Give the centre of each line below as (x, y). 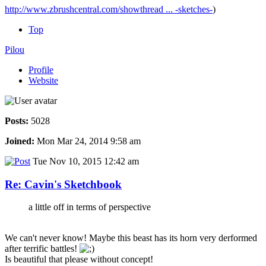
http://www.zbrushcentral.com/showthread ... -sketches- (109, 9)
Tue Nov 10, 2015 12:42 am (85, 161)
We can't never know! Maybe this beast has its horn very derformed (131, 238)
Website (43, 80)
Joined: (20, 141)
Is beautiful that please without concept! (79, 259)
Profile (41, 69)
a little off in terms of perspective (90, 207)
